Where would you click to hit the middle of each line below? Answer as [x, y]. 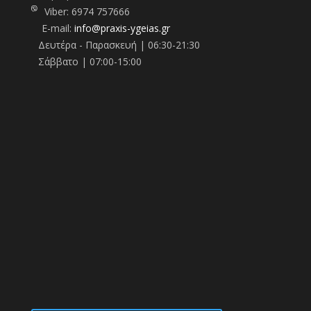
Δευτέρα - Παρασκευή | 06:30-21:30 [119, 44]
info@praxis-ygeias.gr [122, 28]
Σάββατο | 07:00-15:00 [90, 61]
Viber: [58, 11]
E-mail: [58, 28]
